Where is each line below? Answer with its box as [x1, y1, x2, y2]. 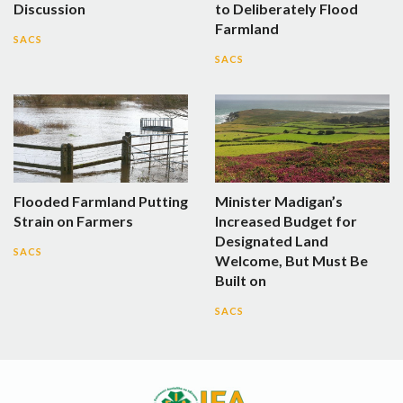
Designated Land [215, 232, 328, 250]
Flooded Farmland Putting [13, 193, 188, 210]
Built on [215, 272, 266, 290]
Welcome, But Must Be [215, 252, 368, 270]
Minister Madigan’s [215, 193, 343, 210]
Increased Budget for [215, 212, 357, 230]
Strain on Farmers [13, 212, 133, 230]
